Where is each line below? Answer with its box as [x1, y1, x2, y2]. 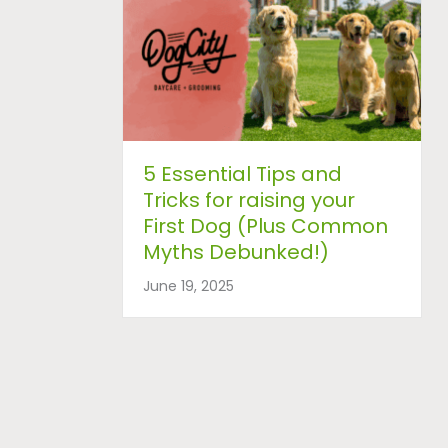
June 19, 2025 [143, 275, 234, 296]
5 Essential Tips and [143, 159, 342, 188]
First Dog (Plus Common [143, 211, 388, 240]
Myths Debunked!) [143, 237, 329, 266]
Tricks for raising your [143, 185, 355, 214]
